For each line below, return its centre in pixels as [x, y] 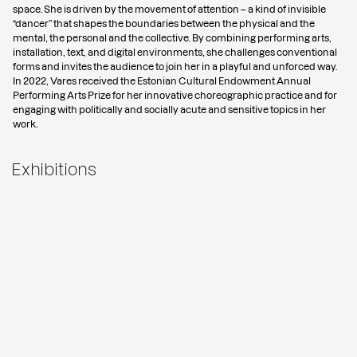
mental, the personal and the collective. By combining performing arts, [172, 38]
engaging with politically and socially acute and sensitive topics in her [169, 110]
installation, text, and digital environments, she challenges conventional [175, 53]
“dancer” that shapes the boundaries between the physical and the [164, 24]
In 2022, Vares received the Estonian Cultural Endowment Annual [162, 81]
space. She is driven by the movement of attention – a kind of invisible [169, 10]
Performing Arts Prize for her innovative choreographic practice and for [175, 96]
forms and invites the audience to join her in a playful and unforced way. [175, 67]
